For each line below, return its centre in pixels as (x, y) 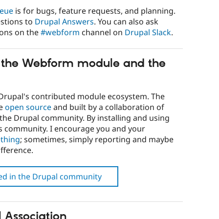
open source (28, 107)
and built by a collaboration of (108, 107)
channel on (102, 32)
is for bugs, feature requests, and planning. (94, 11)
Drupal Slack (148, 32)
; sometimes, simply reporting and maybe (97, 139)
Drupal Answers (64, 21)
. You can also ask (126, 21)
